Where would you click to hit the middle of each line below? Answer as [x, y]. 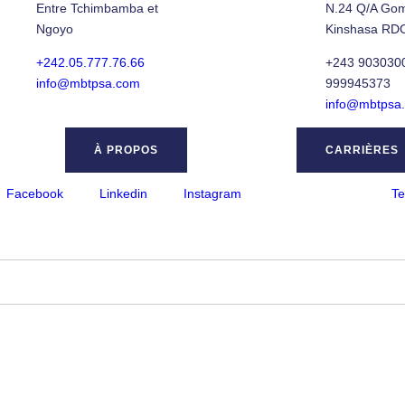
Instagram [212, 193]
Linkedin [123, 193]
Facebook [34, 193]
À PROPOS [126, 150]
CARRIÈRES [362, 150]
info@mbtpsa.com [88, 83]
